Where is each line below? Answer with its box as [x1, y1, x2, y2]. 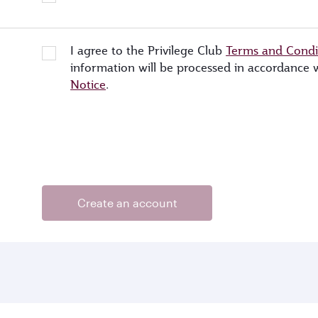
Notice [70, 77, 106, 92]
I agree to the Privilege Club [70, 43, 226, 58]
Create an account [77, 196, 177, 209]
